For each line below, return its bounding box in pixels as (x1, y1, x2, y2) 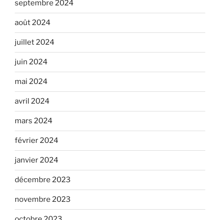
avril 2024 (15, 97, 50, 106)
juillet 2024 (15, 38, 55, 47)
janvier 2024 (15, 156, 58, 165)
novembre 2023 (15, 195, 71, 204)
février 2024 (15, 136, 58, 145)
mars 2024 (15, 116, 53, 126)
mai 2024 (15, 77, 48, 86)
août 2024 (15, 18, 51, 27)
